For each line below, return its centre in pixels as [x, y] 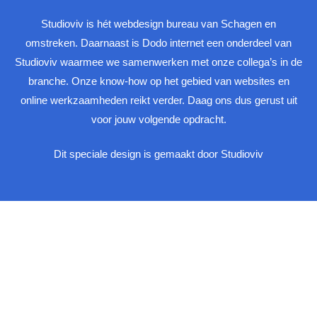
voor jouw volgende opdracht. [158, 119]
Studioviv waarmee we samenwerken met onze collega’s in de [158, 62]
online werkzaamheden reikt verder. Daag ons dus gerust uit [158, 100]
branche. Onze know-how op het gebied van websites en [158, 81]
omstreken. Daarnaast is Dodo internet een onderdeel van [158, 42]
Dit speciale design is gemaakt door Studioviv [158, 154]
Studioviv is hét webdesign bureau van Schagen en [158, 23]
